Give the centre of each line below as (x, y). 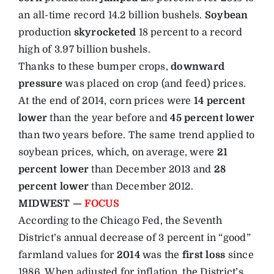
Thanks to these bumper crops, (94, 66)
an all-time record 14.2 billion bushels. (111, 15)
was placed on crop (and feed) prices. (154, 83)
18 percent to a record (189, 32)
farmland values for (67, 255)
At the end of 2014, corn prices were (106, 101)
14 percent (220, 101)
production (46, 32)
